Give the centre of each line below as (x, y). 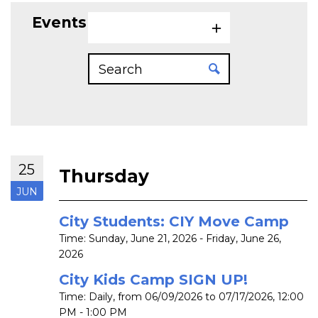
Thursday (104, 176)
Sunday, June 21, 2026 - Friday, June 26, (185, 239)
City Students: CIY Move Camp (174, 222)
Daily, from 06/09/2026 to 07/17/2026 (181, 297)
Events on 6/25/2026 (113, 22)
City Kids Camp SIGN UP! (153, 280)
